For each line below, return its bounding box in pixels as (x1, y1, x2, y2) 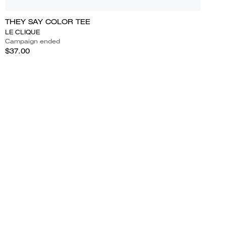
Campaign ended (5, 36, 60, 45)
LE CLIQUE (5, 27, 40, 36)
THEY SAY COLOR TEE (5, 17, 90, 26)
